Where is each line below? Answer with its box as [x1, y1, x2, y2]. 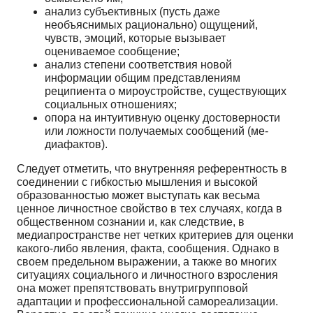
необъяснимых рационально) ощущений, [45, 18, 258, 31]
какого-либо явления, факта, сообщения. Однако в [17, 242, 279, 254]
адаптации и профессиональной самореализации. [17, 295, 278, 307]
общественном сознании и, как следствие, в [17, 215, 245, 228]
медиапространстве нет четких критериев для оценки [17, 228, 293, 241]
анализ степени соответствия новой [45, 58, 232, 71]
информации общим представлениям [45, 71, 240, 84]
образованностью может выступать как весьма [17, 189, 260, 201]
